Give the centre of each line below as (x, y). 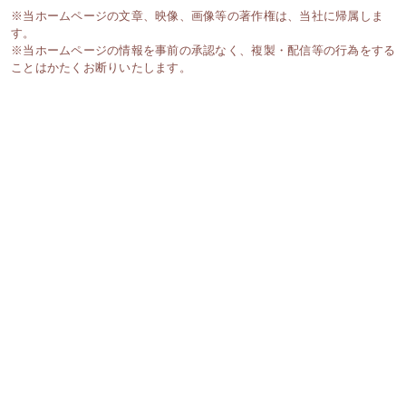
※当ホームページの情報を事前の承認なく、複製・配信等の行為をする (203, 50)
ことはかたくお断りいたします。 (101, 67)
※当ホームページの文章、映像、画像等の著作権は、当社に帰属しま (198, 15)
